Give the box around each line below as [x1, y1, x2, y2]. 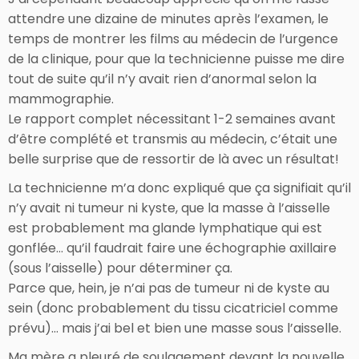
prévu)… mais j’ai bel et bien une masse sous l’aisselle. [8, 318, 341, 337]
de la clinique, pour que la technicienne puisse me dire [8, 49, 345, 68]
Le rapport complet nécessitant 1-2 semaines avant [8, 109, 336, 128]
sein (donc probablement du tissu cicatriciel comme [8, 298, 338, 317]
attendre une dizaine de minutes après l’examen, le [8, 9, 329, 28]
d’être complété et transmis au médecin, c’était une [8, 129, 337, 148]
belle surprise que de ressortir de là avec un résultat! [8, 149, 339, 168]
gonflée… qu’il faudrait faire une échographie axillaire [8, 238, 337, 257]
